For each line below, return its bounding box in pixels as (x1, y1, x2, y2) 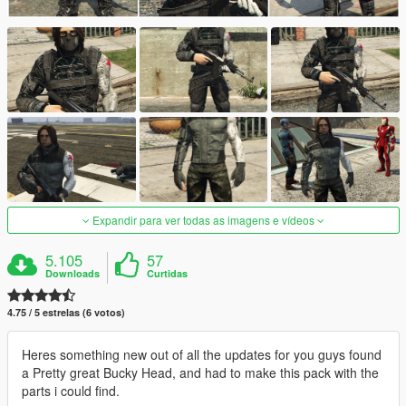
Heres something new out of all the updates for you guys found (22, 345, 382, 364)
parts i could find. (22, 382, 120, 401)
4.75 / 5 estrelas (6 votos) (7, 305, 125, 320)
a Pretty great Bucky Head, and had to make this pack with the (22, 363, 379, 382)
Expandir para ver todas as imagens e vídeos (90, 212, 317, 228)
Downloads (45, 266, 101, 281)
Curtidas (147, 266, 188, 281)
